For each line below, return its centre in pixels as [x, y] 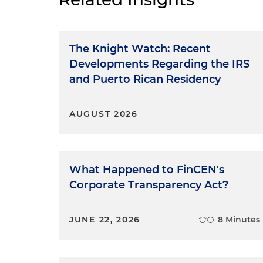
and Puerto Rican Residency [145, 79]
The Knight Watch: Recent [140, 48]
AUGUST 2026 [104, 114]
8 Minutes [239, 219]
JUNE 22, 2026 [105, 219]
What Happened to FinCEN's [147, 169]
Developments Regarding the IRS [159, 64]
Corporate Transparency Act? [149, 185]
